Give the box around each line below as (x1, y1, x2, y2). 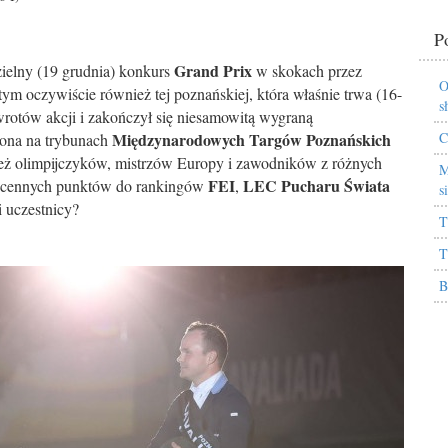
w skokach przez (252, 60, 362, 81)
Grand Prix (174, 59, 252, 82)
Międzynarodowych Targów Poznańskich (112, 128, 391, 151)
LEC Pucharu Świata (243, 174, 390, 197)
